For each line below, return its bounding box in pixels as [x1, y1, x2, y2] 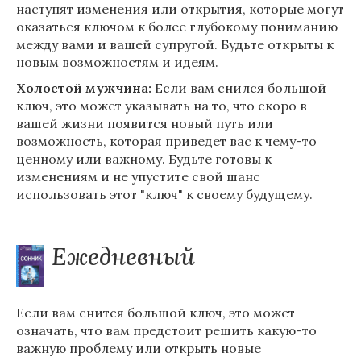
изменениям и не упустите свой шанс [16, 168, 260, 185]
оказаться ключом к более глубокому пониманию [16, 19, 338, 35]
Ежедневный [52, 241, 195, 272]
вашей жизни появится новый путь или [16, 115, 273, 131]
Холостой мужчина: [16, 80, 151, 96]
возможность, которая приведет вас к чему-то [16, 133, 317, 149]
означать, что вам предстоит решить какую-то [16, 322, 317, 338]
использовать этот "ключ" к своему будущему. [16, 186, 313, 202]
